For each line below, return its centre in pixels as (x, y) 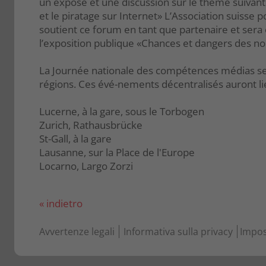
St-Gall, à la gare (75, 139)
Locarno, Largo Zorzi (86, 166)
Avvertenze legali (77, 232)
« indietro (61, 204)
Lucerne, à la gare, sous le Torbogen (122, 112)
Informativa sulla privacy (178, 232)
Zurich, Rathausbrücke (91, 125)
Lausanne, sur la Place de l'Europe (117, 153)
